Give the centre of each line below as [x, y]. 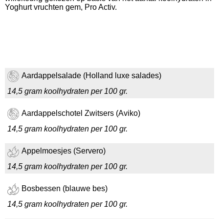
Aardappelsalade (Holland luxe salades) [91, 76]
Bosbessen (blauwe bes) [65, 189]
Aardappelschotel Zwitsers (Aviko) [81, 113]
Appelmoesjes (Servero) [64, 151]
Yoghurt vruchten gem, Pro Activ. [61, 7]
